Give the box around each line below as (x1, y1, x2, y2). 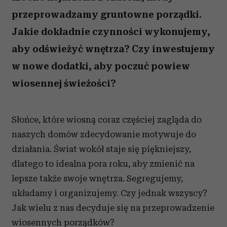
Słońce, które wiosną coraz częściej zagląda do (12, 115, 202, 125)
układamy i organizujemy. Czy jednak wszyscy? (12, 188, 207, 198)
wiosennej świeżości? (12, 78, 116, 89)
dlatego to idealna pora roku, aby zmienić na (12, 159, 195, 169)
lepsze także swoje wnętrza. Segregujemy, (12, 173, 183, 183)
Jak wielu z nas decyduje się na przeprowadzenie (12, 203, 214, 213)
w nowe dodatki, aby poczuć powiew (12, 60, 190, 72)
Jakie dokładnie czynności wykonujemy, (12, 26, 210, 37)
